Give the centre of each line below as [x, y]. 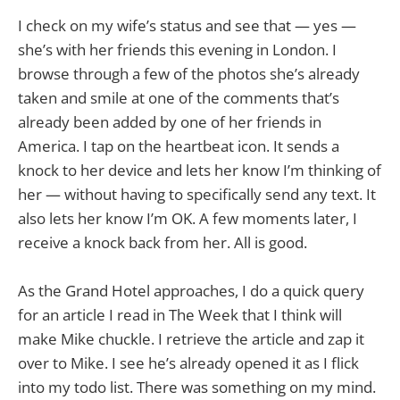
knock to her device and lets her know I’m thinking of [200, 170]
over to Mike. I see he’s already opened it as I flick [188, 362]
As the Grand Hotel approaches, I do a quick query [191, 290]
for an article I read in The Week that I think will [180, 314]
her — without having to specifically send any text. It [197, 194]
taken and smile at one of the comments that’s [179, 97]
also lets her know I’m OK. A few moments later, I [187, 218]
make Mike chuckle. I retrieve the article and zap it [191, 338]
